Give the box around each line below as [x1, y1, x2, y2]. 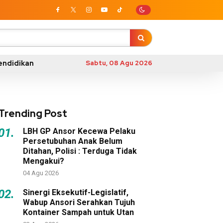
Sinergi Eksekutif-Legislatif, [23, 188, 128, 197]
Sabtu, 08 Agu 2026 [86, 59, 152, 67]
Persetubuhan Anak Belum [23, 136, 122, 146]
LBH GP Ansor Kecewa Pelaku [23, 126, 135, 136]
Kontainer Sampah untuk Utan [23, 208, 134, 217]
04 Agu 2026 [23, 169, 59, 177]
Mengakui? [23, 156, 64, 166]
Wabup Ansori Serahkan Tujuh [23, 198, 135, 207]
